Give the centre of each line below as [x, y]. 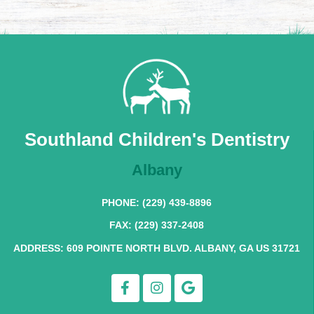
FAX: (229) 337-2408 [157, 225]
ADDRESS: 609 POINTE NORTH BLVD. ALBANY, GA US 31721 [157, 248]
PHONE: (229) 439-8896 [157, 202]
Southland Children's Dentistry [157, 139]
